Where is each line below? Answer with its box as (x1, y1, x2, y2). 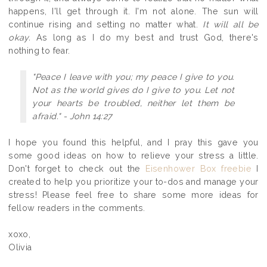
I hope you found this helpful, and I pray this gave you (8, 137, 259, 147)
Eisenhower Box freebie (145, 163, 252, 173)
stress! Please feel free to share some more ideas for (8, 190, 259, 200)
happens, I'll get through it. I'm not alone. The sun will (8, 6, 259, 16)
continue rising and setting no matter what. (8, 19, 203, 29)
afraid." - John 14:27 (32, 111, 113, 121)
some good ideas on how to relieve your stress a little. (8, 150, 259, 160)
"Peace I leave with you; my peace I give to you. (32, 72, 235, 82)
